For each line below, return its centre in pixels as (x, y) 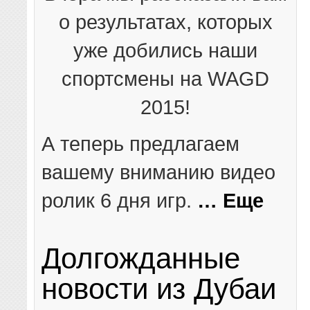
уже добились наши (166, 50)
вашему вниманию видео (159, 172)
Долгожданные (141, 258)
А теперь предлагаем (141, 143)
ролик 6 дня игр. (120, 200)
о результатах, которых (165, 21)
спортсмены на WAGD (166, 78)
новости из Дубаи (159, 289)
